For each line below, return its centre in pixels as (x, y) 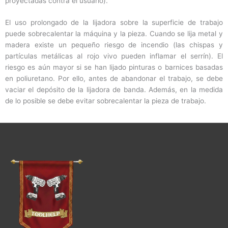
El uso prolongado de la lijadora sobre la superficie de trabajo (114, 23)
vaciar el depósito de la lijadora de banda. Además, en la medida (114, 90)
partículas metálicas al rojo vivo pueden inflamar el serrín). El (114, 56)
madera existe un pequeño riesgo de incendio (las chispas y (114, 45)
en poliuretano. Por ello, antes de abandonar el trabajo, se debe (114, 79)
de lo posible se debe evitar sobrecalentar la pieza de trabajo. (106, 101)
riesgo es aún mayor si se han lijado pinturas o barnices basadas (114, 67)
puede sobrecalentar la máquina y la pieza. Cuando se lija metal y (114, 34)
